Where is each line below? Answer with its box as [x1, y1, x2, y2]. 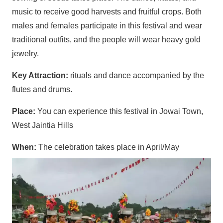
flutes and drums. [12, 85, 72, 94]
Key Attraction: [12, 71, 70, 80]
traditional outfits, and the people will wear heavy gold [12, 35, 201, 44]
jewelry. [12, 49, 39, 58]
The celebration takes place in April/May [38, 142, 179, 151]
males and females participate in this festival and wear [12, 21, 202, 30]
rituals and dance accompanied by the [70, 71, 204, 80]
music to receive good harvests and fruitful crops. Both [12, 7, 202, 16]
